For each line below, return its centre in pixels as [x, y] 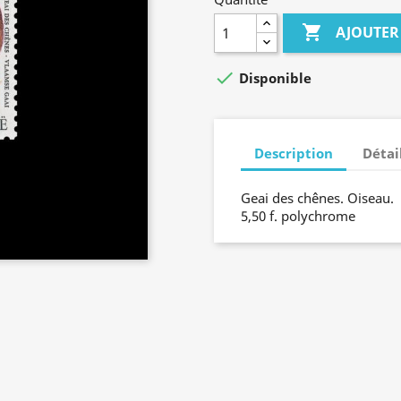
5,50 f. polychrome [298, 216]
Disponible [273, 78]
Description [294, 153]
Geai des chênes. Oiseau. [317, 198]
